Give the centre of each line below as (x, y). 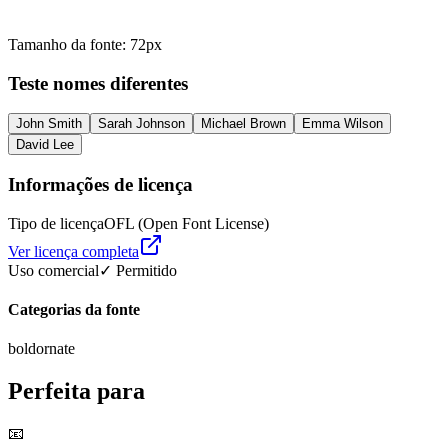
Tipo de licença (56, 223)
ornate (55, 349)
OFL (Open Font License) (186, 223)
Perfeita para (76, 391)
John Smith (49, 124)
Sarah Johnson (141, 124)
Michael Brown (243, 124)
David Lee (45, 145)
